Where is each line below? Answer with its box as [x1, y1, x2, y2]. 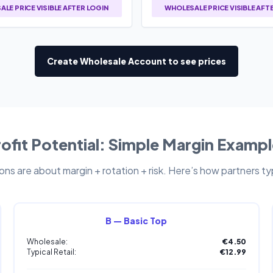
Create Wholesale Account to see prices [47, 55, 226, 66]
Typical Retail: [26, 247, 76, 257]
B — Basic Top [105, 214, 168, 226]
